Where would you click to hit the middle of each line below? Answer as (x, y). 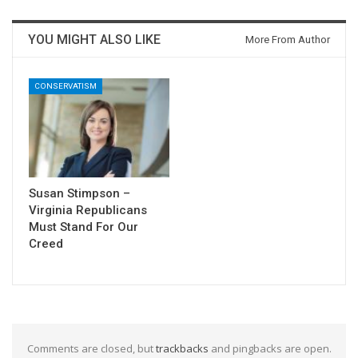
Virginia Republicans (88, 210)
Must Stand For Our (84, 227)
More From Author (288, 40)
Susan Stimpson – (80, 193)
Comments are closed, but (91, 348)
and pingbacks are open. (270, 348)
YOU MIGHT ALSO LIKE (94, 40)
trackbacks (182, 348)
